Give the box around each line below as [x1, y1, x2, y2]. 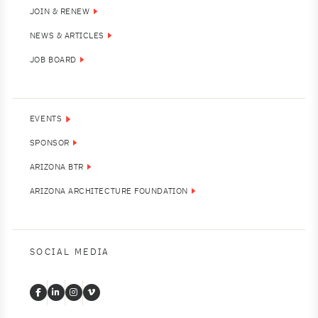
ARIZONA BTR [29, 163, 84, 172]
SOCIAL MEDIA [29, 247, 110, 258]
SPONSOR [29, 138, 70, 148]
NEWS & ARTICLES [29, 31, 105, 41]
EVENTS [29, 114, 62, 124]
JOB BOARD [29, 55, 77, 65]
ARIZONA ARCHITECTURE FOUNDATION [29, 187, 188, 197]
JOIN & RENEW [29, 6, 90, 16]
